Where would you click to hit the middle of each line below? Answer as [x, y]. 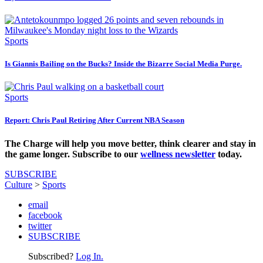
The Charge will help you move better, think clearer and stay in [130, 143]
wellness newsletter [178, 154]
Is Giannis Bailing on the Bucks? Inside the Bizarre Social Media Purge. [123, 64]
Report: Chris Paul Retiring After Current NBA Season [95, 120]
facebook [45, 215]
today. [229, 154]
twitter [40, 225]
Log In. [90, 256]
